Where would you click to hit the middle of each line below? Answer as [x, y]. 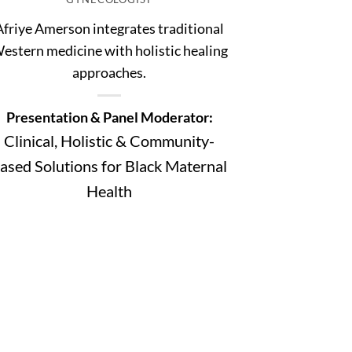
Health [110, 191]
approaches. [110, 72]
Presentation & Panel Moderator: [109, 117]
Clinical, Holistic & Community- [110, 140]
